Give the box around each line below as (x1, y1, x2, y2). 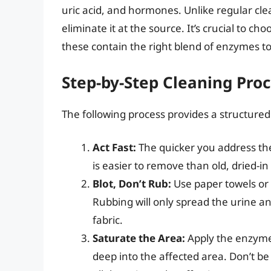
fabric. (93, 213, 123, 227)
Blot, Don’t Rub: (93, 177, 171, 191)
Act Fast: (93, 140, 136, 155)
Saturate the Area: (93, 231, 185, 246)
